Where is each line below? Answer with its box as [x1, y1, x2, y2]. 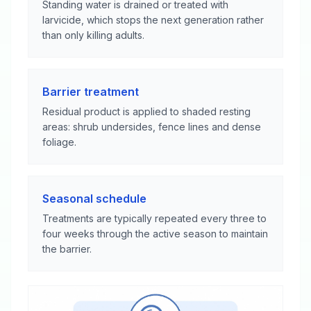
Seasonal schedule [42, 192, 146, 205]
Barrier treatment [42, 85, 139, 99]
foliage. [42, 136, 76, 148]
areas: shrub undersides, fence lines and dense [42, 121, 261, 133]
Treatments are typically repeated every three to [42, 212, 267, 224]
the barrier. [42, 243, 92, 255]
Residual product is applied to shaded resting [42, 106, 251, 117]
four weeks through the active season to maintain [42, 228, 268, 239]
